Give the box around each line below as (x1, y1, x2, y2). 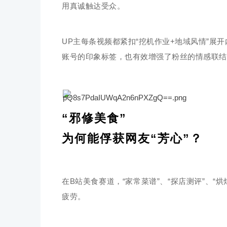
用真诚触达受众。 (62, 2, 125, 10)
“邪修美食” (62, 111, 127, 125)
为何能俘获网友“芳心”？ (62, 132, 203, 145)
